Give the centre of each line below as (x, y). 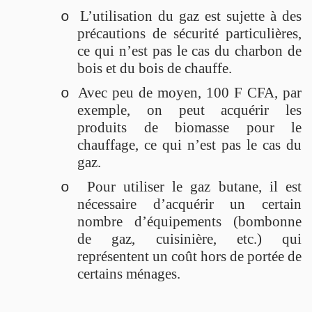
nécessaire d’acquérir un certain (189, 204)
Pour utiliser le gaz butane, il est (194, 186)
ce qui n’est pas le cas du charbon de (189, 50)
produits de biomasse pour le (189, 127)
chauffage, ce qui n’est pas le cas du (189, 145)
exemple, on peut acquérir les (189, 110)
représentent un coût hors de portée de (189, 256)
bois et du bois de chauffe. (155, 68)
